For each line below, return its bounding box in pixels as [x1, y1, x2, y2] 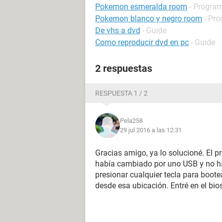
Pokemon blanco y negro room [95, 14, 202, 23]
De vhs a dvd [95, 26, 140, 35]
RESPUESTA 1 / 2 [95, 89, 148, 97]
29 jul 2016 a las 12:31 [120, 126, 182, 134]
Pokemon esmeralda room [95, 2, 187, 11]
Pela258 [120, 117, 143, 124]
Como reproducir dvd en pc [95, 38, 189, 47]
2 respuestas [95, 62, 152, 74]
